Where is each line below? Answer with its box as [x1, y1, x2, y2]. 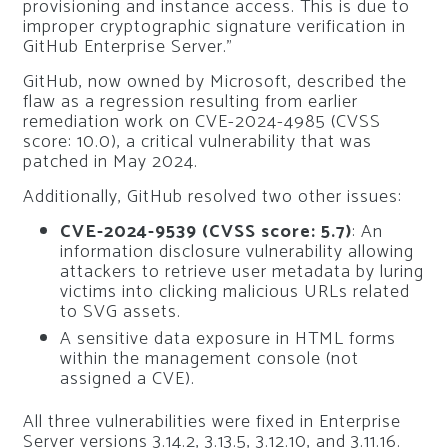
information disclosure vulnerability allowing [60, 236, 414, 267]
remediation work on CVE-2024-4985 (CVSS [22, 106, 381, 137]
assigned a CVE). [60, 364, 195, 394]
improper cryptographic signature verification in [22, 11, 406, 42]
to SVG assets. [60, 296, 181, 327]
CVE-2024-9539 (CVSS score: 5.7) [60, 216, 352, 247]
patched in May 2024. [22, 146, 198, 177]
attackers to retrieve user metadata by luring [60, 256, 424, 287]
